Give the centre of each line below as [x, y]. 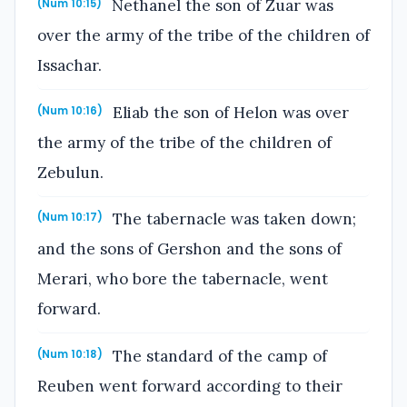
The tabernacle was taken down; [233, 219]
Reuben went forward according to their [190, 386]
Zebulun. [70, 172]
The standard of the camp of [218, 356]
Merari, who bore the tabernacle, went [183, 279]
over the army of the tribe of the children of [203, 36]
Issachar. [69, 66]
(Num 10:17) [70, 218]
